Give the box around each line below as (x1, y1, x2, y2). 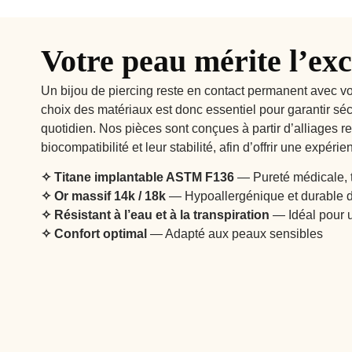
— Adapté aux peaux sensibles (147, 227, 323, 241)
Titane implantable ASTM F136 (54, 170, 234, 185)
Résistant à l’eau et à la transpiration (54, 208, 269, 222)
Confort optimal (54, 227, 147, 241)
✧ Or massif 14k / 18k (41, 189, 166, 203)
